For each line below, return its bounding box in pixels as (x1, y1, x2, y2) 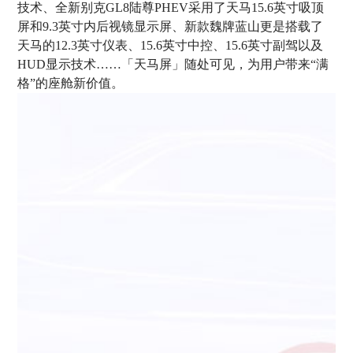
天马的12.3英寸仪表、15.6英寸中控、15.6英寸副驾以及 (17, 38, 324, 52)
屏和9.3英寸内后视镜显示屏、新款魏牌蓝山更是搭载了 (17, 19, 324, 33)
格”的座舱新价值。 (17, 76, 124, 90)
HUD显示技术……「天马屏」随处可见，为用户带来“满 (17, 57, 329, 71)
